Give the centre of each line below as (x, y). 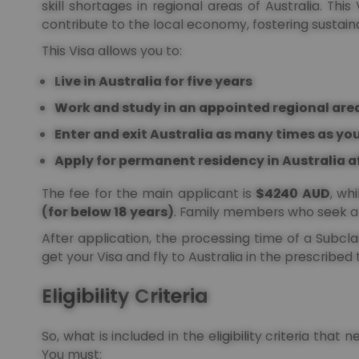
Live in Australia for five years (153, 81)
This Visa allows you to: (113, 50)
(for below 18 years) (108, 212)
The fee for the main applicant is (149, 193)
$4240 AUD (293, 193)
